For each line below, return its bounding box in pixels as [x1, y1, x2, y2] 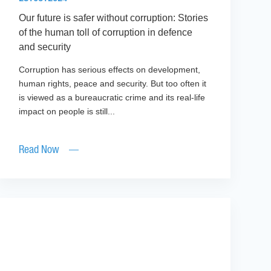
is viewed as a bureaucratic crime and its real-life [18, 93, 205, 103]
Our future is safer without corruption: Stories [18, 13, 208, 24]
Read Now [18, 145, 59, 155]
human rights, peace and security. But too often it [18, 79, 206, 89]
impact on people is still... [18, 106, 115, 117]
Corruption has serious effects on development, [18, 65, 200, 75]
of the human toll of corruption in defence [18, 27, 192, 38]
